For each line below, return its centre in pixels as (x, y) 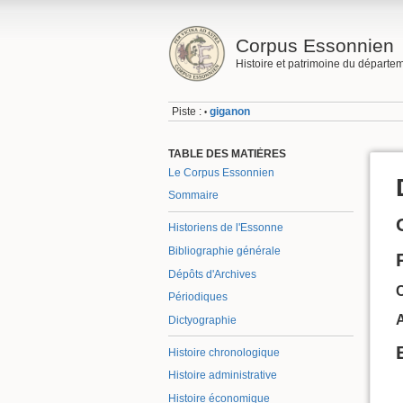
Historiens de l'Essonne (226, 228)
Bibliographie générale (224, 251)
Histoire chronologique (224, 352)
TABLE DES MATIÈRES (227, 153)
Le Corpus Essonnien (221, 172)
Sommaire (193, 196)
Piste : (187, 112)
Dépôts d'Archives (212, 274)
